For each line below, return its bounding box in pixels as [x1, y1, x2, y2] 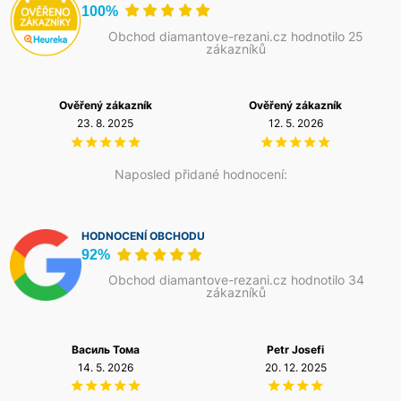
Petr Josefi [267, 344, 325, 357]
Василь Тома [71, 344, 140, 357]
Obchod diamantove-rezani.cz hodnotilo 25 [108, 28, 364, 44]
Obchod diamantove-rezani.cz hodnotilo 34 [107, 272, 364, 288]
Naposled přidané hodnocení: [114, 166, 287, 182]
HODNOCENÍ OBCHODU [81, 229, 205, 243]
